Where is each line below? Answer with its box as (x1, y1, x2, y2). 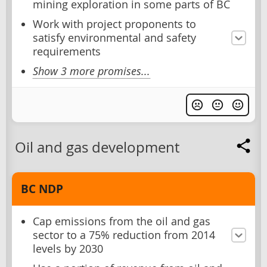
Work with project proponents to (33, 17, 196, 32)
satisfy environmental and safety (33, 31, 196, 45)
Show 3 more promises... (33, 64, 150, 79)
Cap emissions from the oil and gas (33, 215, 210, 229)
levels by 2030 (33, 242, 103, 256)
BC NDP (21, 181, 63, 197)
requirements (33, 45, 101, 59)
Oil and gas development (15, 138, 179, 157)
